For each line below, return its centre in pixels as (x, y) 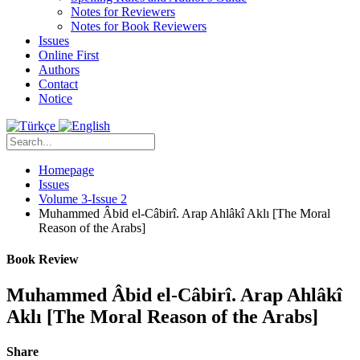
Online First (69, 55)
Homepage (66, 170)
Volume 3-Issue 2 (83, 199)
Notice (55, 98)
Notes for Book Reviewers (139, 26)
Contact (58, 84)
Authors (59, 70)
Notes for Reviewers (123, 12)
